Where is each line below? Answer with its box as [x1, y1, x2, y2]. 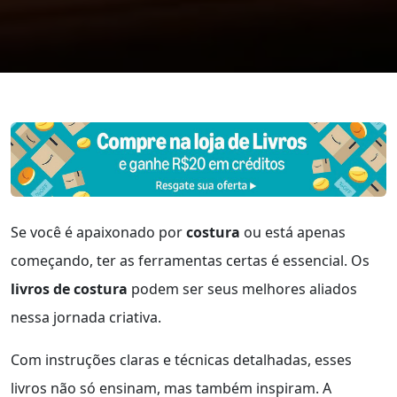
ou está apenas [240, 222, 346, 242]
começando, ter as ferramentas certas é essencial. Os [11, 250, 370, 270]
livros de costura [11, 278, 128, 299]
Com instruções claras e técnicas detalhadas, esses [11, 349, 352, 370]
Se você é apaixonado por [11, 222, 186, 242]
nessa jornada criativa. [11, 307, 161, 327]
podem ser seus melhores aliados [128, 278, 357, 299]
